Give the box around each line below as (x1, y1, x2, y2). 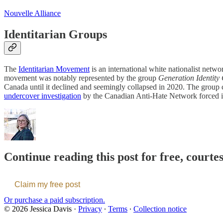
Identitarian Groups (4, 28, 107, 41)
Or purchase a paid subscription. (4, 195, 105, 204)
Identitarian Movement (18, 65, 90, 74)
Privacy (78, 204, 102, 213)
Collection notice (133, 204, 187, 213)
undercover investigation (4, 92, 81, 101)
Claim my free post (14, 180, 80, 189)
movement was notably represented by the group (4, 74, 158, 83)
